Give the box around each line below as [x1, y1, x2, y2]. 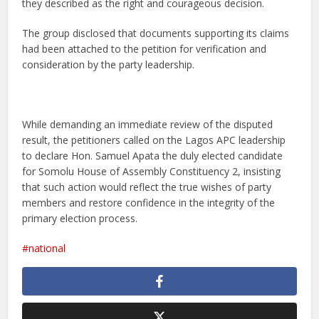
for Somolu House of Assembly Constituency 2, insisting [22, 164, 281, 179]
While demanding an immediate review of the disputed [22, 117, 273, 132]
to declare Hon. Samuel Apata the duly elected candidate [22, 149, 283, 163]
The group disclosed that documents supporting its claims [22, 26, 290, 41]
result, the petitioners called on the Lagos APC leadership [22, 133, 286, 147]
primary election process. [22, 211, 138, 226]
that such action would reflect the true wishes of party [22, 180, 272, 194]
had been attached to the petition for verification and [22, 42, 267, 56]
